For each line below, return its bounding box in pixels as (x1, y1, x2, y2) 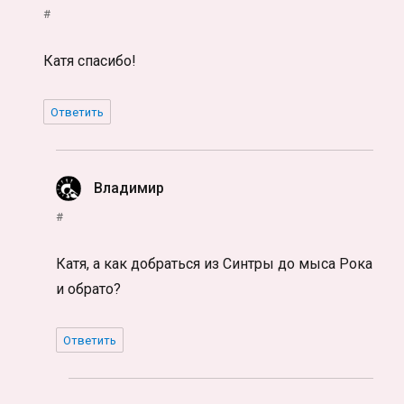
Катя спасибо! (43, 52, 137, 70)
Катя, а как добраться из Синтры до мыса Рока (56, 255, 373, 273)
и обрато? (56, 280, 122, 298)
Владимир (94, 179, 165, 197)
